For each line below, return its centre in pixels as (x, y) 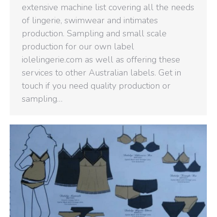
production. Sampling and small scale (94, 33)
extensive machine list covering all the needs (108, 7)
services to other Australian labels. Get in (101, 72)
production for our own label (78, 46)
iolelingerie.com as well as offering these (101, 59)
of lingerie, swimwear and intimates (90, 20)
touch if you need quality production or (96, 85)
